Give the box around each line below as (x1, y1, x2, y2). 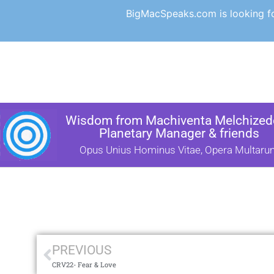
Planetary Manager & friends (98, 126, 259, 141)
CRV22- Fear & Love (52, 260, 116, 269)
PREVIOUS (52, 243, 111, 257)
